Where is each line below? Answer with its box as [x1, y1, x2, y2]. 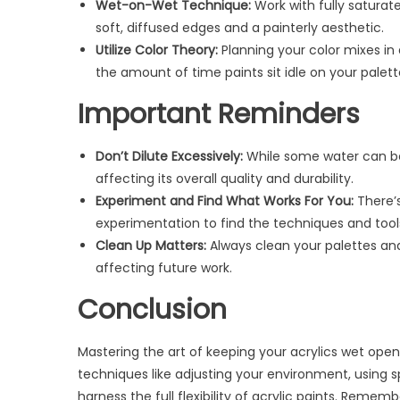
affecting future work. [96, 258, 232, 277]
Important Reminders [78, 95, 360, 133]
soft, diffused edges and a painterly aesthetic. [96, 18, 384, 37]
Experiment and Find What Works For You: [96, 191, 354, 210]
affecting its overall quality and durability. [96, 169, 354, 187]
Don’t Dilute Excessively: [96, 146, 243, 165]
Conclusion [78, 290, 227, 329]
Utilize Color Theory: [96, 40, 218, 59]
